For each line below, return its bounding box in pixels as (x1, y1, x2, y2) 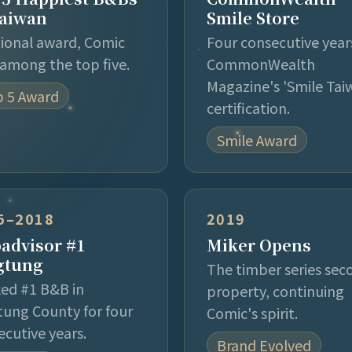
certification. (207, 97, 290, 118)
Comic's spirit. (207, 302, 298, 323)
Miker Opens (207, 233, 311, 256)
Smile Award (217, 129, 297, 150)
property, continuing (207, 280, 344, 301)
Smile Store (207, 5, 299, 29)
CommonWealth (207, 53, 315, 74)
